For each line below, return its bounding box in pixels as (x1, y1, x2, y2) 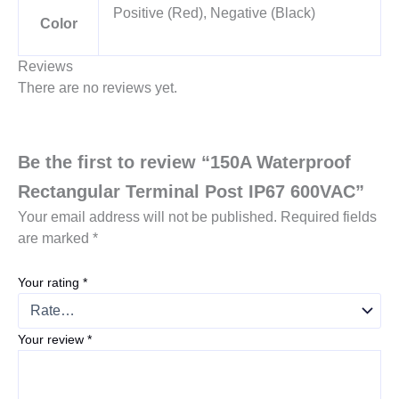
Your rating (18, 275, 83, 290)
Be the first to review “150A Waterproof (18, 152, 351, 173)
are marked (18, 231, 93, 247)
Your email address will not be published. (18, 209, 277, 225)
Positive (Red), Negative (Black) (112, 4, 315, 20)
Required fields (281, 209, 377, 225)
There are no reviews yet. (18, 79, 177, 95)
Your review (18, 332, 87, 347)
